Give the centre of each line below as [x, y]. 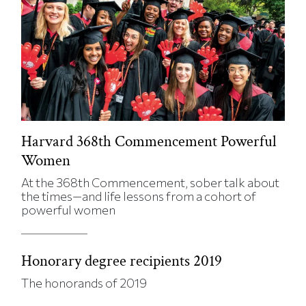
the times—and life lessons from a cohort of [139, 196]
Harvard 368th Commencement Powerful [149, 141]
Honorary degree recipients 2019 [122, 261]
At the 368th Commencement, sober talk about [151, 182]
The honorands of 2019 [84, 282]
